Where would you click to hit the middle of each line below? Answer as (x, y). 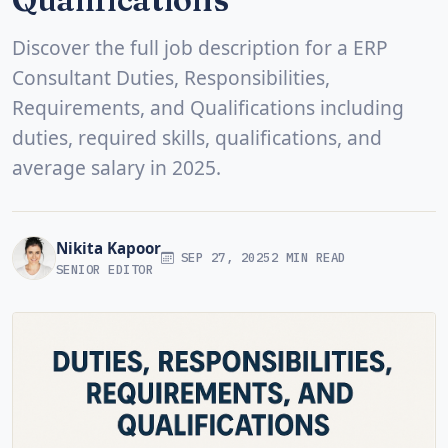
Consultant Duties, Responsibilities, (171, 77)
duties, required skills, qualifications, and (197, 137)
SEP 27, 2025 (222, 257)
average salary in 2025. (116, 167)
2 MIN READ (308, 257)
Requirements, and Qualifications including (208, 107)
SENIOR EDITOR (105, 269)
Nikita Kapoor (108, 248)
